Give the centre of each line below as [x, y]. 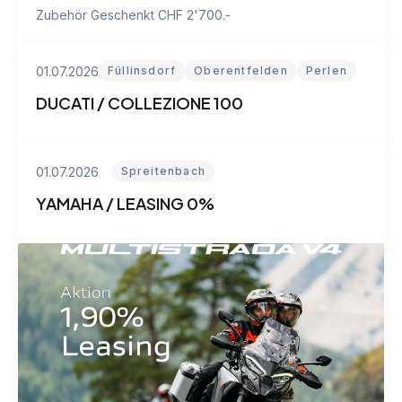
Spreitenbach [163, 171]
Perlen [327, 70]
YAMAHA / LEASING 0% [125, 203]
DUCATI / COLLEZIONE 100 [140, 103]
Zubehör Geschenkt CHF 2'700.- [133, 15]
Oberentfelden [241, 70]
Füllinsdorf [142, 70]
